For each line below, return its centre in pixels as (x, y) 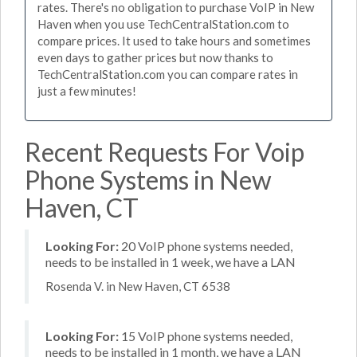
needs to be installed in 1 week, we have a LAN (171, 261)
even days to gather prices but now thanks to (155, 57)
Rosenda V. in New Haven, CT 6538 (138, 286)
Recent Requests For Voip (165, 151)
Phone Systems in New (148, 179)
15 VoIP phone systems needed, (206, 336)
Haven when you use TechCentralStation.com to (163, 24)
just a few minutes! (87, 91)
